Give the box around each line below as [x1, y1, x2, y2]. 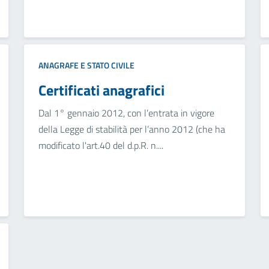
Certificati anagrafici [38, 79, 165, 101]
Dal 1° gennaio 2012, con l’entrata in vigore [38, 106, 214, 121]
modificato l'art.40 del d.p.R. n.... [38, 138, 163, 153]
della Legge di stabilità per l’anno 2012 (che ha [38, 122, 225, 137]
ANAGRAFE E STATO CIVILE [38, 59, 134, 72]
